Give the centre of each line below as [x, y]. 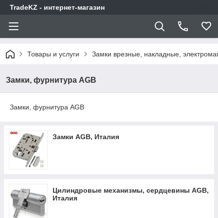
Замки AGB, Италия [86, 137]
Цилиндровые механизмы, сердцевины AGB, [131, 190]
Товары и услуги [53, 54]
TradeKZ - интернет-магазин [57, 7]
